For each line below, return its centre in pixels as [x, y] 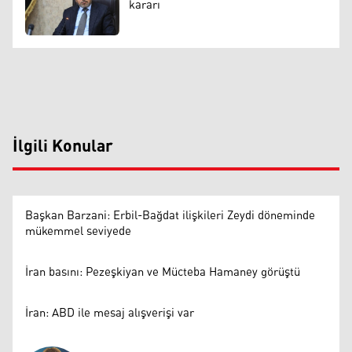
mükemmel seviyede [78, 231]
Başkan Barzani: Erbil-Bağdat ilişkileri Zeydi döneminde [170, 215]
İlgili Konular [63, 147]
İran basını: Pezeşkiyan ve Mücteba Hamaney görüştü [163, 272]
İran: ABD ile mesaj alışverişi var [110, 313]
